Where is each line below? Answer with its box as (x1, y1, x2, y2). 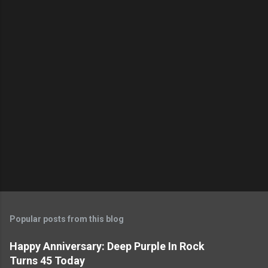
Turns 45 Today (10, 254, 85, 267)
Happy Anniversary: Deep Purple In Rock (10, 239, 205, 252)
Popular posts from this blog (10, 214, 124, 224)
